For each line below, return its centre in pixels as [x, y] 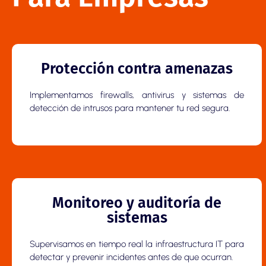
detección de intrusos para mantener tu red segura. [130, 108]
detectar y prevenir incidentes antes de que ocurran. [131, 257]
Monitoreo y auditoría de [137, 203]
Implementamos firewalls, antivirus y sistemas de [137, 95]
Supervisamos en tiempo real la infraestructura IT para [137, 244]
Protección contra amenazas [137, 69]
